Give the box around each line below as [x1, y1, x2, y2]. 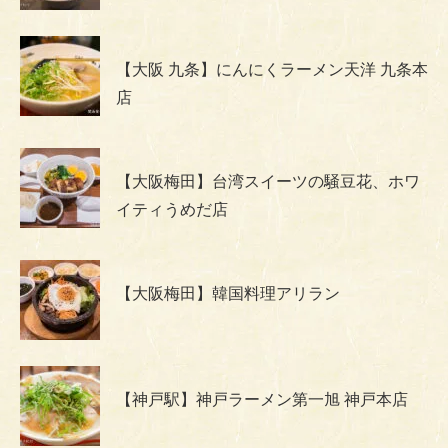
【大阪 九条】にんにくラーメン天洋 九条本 [116, 61, 428, 79]
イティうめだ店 [116, 201, 228, 219]
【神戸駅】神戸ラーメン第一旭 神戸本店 [116, 391, 408, 409]
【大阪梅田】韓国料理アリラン [116, 285, 340, 303]
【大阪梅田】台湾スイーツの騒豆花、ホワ [116, 173, 420, 191]
